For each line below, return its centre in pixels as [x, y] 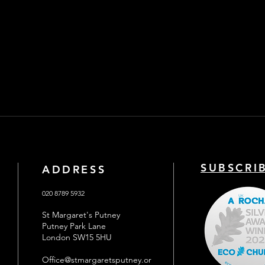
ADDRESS [74, 169]
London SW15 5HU [77, 237]
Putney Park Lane [75, 226]
